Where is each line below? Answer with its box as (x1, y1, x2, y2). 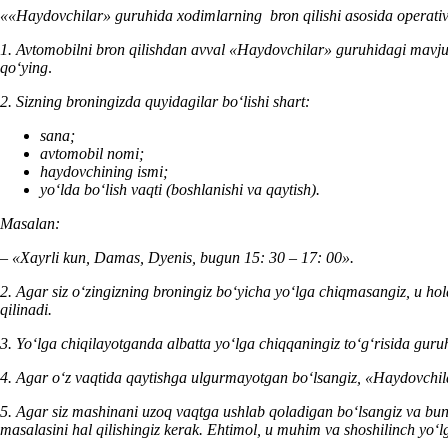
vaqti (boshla (127, 180, 213, 198)
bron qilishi (266, 6, 341, 24)
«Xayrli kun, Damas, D (12, 248, 160, 266)
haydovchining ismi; (40, 162, 168, 180)
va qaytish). (243, 180, 320, 198)
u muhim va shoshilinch (261, 420, 419, 438)
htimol (217, 420, 257, 438)
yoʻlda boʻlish (40, 180, 127, 198)
